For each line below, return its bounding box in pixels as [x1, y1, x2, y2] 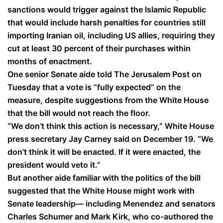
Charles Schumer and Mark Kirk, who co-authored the [7, 211, 213, 222]
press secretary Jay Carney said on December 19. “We [7, 133, 213, 144]
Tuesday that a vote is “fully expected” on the [7, 82, 181, 92]
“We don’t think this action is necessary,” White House [7, 120, 214, 131]
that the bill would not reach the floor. [7, 108, 150, 118]
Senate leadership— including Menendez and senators [7, 198, 216, 209]
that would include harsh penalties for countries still [7, 17, 206, 27]
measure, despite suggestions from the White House [7, 95, 209, 105]
